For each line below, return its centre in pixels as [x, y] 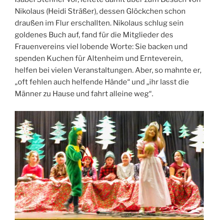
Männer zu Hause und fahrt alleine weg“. [84, 94]
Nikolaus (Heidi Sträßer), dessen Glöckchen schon [100, 12]
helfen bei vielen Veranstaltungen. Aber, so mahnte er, [108, 70]
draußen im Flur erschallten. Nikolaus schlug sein [99, 23]
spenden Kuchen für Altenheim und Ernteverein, [99, 59]
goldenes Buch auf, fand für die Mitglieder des [94, 35]
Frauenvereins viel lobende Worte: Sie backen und [101, 47]
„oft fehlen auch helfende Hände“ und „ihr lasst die [102, 82]
